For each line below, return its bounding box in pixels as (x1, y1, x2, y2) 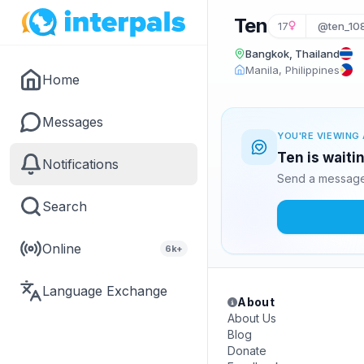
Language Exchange (42, 283, 167, 299)
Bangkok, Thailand (245, 47, 340, 60)
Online (42, 240, 81, 257)
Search (42, 198, 87, 214)
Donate (227, 344, 266, 357)
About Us (227, 311, 276, 325)
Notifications (42, 156, 119, 172)
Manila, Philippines (245, 63, 340, 76)
